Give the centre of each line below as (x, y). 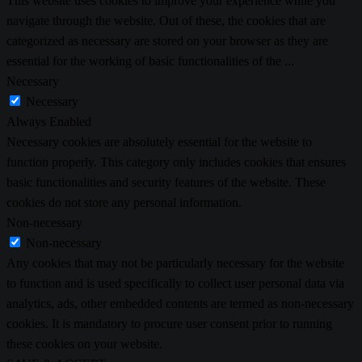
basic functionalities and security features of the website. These (166, 182)
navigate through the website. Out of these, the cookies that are (166, 20)
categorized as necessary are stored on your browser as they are (167, 40)
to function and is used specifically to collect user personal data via (175, 283)
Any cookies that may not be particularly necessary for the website (175, 263)
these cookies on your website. (84, 343)
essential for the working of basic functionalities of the (145, 61)
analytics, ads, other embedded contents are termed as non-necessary (180, 303)
